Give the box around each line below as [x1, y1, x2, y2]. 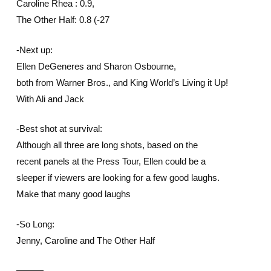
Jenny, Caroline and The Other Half [16, 235, 155, 246]
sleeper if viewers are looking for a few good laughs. [16, 172, 220, 183]
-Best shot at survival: [16, 123, 102, 134]
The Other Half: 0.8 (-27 [16, 15, 109, 25]
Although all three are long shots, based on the [16, 140, 198, 150]
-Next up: [16, 44, 53, 55]
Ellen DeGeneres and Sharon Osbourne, [16, 60, 176, 71]
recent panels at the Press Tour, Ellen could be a [16, 156, 206, 166]
